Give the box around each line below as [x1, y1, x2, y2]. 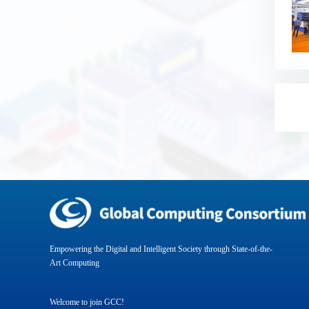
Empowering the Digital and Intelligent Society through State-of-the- [50, 244, 272, 255]
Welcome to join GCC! [50, 297, 124, 308]
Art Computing [50, 258, 99, 268]
